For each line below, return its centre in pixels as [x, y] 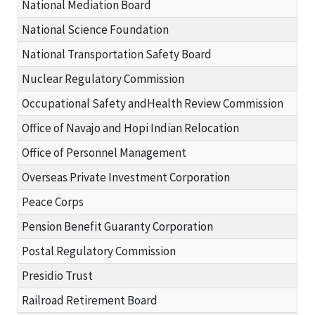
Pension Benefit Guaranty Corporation [117, 226]
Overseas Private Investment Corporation [126, 177]
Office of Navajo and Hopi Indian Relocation [130, 128]
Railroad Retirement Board [90, 300]
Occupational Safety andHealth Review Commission [153, 103]
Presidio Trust [57, 275]
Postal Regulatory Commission [99, 251]
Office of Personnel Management [104, 152]
